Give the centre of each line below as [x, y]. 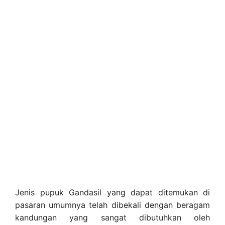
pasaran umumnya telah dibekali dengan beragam [113, 205]
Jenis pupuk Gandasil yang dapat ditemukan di [113, 192]
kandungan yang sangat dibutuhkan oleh [113, 217]
